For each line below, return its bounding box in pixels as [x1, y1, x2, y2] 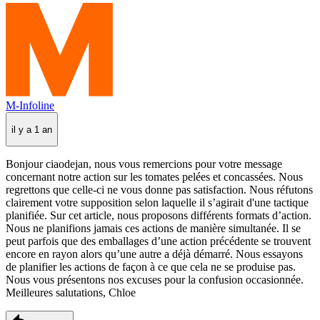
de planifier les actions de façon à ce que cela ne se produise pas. [6, 260, 296, 273]
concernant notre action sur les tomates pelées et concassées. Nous [6, 170, 303, 183]
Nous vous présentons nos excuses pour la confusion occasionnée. [6, 273, 304, 286]
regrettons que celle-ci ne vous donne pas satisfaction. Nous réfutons [6, 183, 313, 196]
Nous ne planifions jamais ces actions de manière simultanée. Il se [6, 221, 301, 234]
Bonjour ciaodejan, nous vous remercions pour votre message [6, 157, 282, 170]
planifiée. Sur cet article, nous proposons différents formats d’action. [6, 209, 311, 221]
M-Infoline [6, 99, 54, 112]
